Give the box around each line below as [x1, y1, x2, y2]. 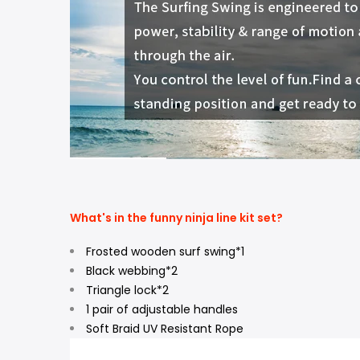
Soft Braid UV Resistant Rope [86, 320, 243, 337]
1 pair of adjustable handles [86, 301, 238, 317]
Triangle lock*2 [86, 281, 169, 298]
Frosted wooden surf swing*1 [86, 243, 244, 260]
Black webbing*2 [86, 262, 178, 279]
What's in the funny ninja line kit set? [70, 209, 283, 226]
